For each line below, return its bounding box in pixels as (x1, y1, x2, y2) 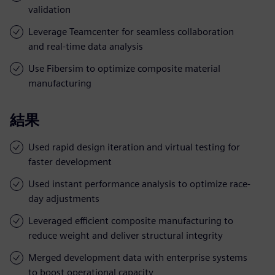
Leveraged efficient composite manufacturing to (28, 214, 233, 227)
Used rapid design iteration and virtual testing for (28, 141, 240, 153)
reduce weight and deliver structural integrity (28, 229, 223, 241)
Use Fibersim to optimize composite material (28, 62, 220, 74)
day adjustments (28, 192, 99, 204)
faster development (28, 155, 112, 168)
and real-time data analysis (28, 40, 143, 52)
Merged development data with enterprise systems (28, 251, 247, 263)
